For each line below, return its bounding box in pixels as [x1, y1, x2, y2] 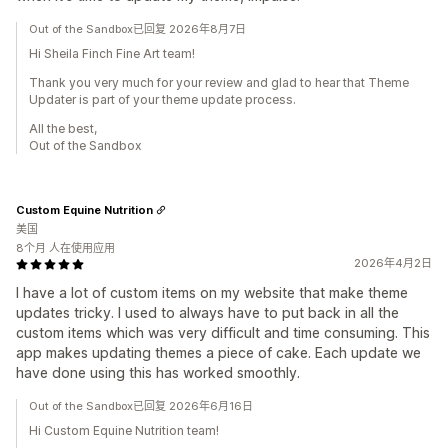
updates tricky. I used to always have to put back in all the [16, 304, 399, 321]
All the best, [29, 121, 97, 136]
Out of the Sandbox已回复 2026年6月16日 [29, 399, 253, 413]
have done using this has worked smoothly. [16, 364, 300, 381]
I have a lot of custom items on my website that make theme [16, 284, 408, 301]
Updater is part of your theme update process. [29, 92, 296, 107]
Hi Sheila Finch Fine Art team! [29, 46, 195, 61]
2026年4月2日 [354, 256, 432, 270]
